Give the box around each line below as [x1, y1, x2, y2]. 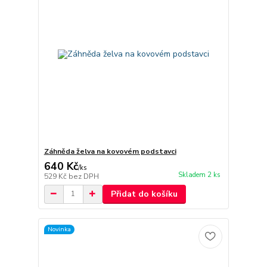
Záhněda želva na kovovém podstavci [44, 146, 176, 156]
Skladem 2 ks [178, 170, 221, 179]
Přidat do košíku [110, 188, 178, 200]
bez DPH [68, 171, 99, 181]
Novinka [47, 225, 71, 234]
